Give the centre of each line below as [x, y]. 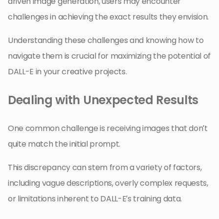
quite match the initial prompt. [64, 144]
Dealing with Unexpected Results [103, 100]
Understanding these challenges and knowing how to [106, 40]
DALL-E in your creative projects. [67, 71]
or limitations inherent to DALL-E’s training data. [95, 198]
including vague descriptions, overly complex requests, [108, 183]
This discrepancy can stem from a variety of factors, [105, 167]
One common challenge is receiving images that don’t [108, 128]
